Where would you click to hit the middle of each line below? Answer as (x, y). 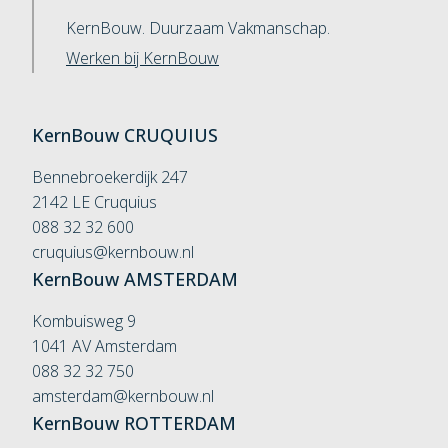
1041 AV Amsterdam (104, 346)
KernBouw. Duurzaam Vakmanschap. (198, 28)
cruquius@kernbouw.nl (113, 252)
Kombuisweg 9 (84, 321)
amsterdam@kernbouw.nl (123, 396)
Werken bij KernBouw (142, 58)
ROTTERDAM (177, 423)
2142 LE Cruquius (94, 202)
